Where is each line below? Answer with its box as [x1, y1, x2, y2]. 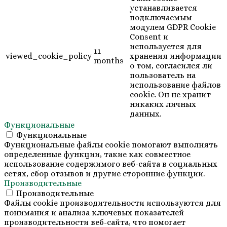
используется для [130, 42, 202, 52]
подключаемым [130, 13, 192, 23]
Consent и [130, 32, 168, 42]
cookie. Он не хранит [130, 90, 211, 100]
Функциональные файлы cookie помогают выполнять [4, 140, 218, 150]
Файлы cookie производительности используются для [4, 198, 221, 208]
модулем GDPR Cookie [130, 22, 216, 32]
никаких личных [130, 99, 196, 109]
